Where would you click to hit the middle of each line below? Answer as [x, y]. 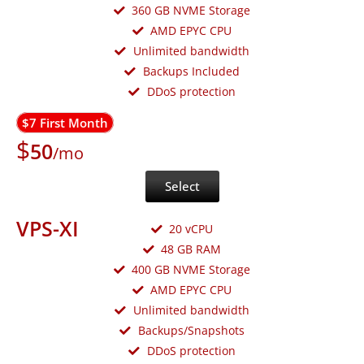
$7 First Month [65, 122]
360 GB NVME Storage [191, 10]
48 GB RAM [191, 249]
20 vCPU [191, 228]
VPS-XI [48, 228]
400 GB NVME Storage [191, 269]
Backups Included [191, 71]
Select [182, 186]
